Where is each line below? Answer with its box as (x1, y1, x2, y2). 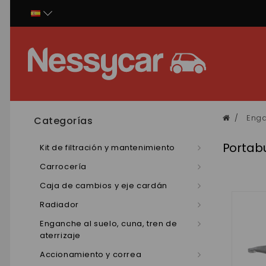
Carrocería (40, 161, 87, 172)
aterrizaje (40, 230, 81, 241)
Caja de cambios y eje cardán (40, 180, 167, 191)
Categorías (34, 114, 93, 128)
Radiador (40, 199, 79, 210)
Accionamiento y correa (40, 249, 142, 260)
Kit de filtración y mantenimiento (40, 142, 175, 153)
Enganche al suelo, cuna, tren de (40, 218, 178, 229)
